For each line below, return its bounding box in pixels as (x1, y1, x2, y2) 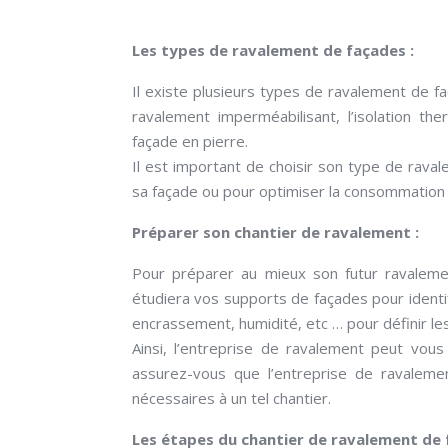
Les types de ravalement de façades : (132, 40, 414, 60)
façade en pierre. (132, 131, 248, 151)
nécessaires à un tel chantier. (132, 388, 331, 408)
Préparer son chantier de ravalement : (132, 222, 419, 242)
